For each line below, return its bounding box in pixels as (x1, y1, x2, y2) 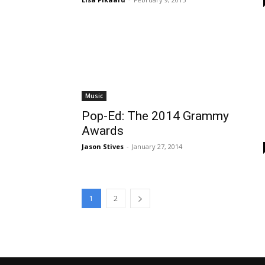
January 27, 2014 (132, 141, 182, 151)
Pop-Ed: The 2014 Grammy (82, 108, 229, 123)
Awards (82, 123, 124, 138)
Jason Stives (82, 141, 124, 151)
